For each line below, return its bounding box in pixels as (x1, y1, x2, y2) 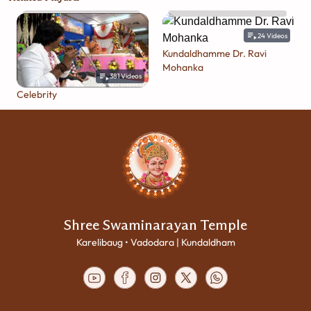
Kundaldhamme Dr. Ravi (162, 47, 267, 60)
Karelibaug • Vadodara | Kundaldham (76, 235, 235, 249)
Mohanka (162, 61, 203, 74)
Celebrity (17, 87, 57, 101)
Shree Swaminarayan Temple (64, 215, 247, 234)
